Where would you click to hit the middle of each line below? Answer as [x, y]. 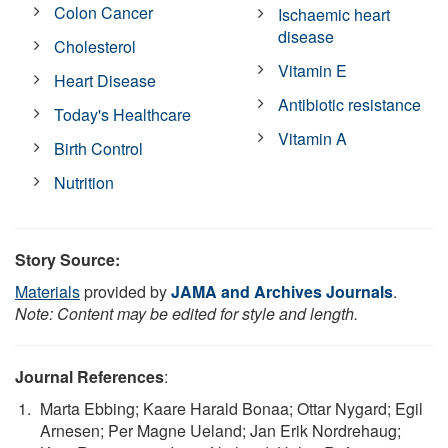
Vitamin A [313, 138]
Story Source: [67, 259]
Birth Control [99, 148]
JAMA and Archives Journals [282, 291]
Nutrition [84, 182]
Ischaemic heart [334, 14]
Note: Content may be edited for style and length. [186, 313]
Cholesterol [95, 46]
